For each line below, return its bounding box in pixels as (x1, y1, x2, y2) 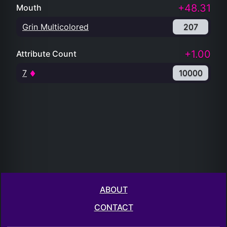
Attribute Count (16, 49, 77, 59)
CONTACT (94, 202, 133, 212)
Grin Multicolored (22, 22, 89, 32)
